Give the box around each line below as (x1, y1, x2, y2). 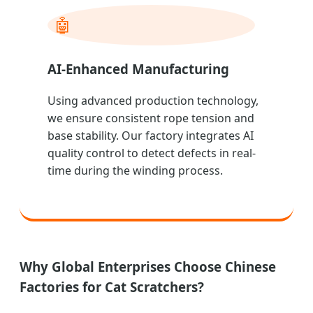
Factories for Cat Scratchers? (20, 277, 204, 296)
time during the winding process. (48, 162, 223, 178)
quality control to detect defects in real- (48, 145, 256, 161)
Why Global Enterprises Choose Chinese (20, 257, 276, 275)
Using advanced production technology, (48, 92, 259, 108)
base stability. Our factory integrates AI (48, 127, 254, 143)
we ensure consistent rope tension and (48, 110, 254, 126)
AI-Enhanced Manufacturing (48, 60, 229, 78)
